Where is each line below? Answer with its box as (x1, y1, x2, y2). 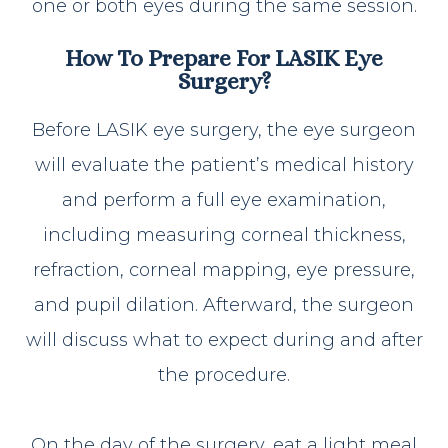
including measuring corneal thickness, (42, 223, 406, 246)
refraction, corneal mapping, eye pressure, (33, 258, 415, 281)
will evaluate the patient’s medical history (34, 153, 414, 176)
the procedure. (158, 363, 290, 386)
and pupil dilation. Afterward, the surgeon (34, 293, 414, 316)
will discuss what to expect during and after (25, 328, 423, 351)
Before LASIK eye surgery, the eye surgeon (32, 118, 416, 141)
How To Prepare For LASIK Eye (65, 44, 383, 71)
